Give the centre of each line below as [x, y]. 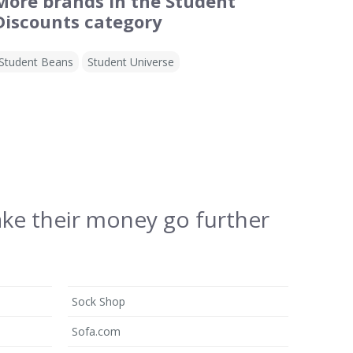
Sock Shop [98, 301]
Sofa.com [96, 331]
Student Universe [131, 62]
